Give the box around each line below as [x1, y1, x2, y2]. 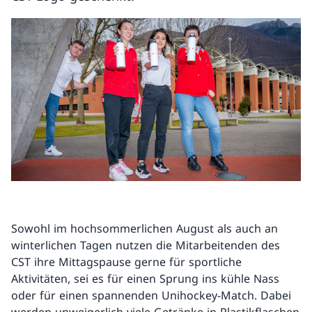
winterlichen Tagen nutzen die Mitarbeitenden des [11, 237, 280, 253]
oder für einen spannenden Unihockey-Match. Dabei [11, 288, 291, 304]
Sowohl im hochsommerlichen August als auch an [11, 221, 278, 237]
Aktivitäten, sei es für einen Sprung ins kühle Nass [11, 271, 279, 287]
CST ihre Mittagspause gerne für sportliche [11, 254, 242, 270]
